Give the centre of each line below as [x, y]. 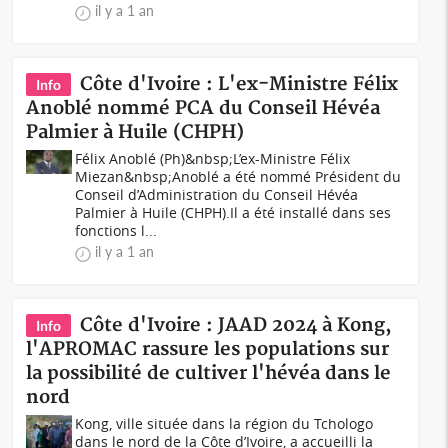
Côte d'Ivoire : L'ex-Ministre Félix [239, 84]
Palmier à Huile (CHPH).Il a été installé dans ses [233, 212]
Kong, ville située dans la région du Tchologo [224, 423]
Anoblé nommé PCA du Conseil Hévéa [203, 108]
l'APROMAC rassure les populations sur [208, 349]
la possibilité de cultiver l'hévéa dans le [209, 373]
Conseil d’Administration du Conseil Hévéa [217, 194]
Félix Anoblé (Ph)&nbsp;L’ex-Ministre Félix [213, 158]
